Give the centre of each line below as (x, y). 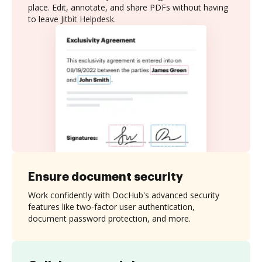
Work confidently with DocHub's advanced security (124, 195)
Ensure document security (106, 176)
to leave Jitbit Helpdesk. (72, 19)
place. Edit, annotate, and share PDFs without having (128, 7)
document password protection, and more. (109, 218)
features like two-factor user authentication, (111, 206)
